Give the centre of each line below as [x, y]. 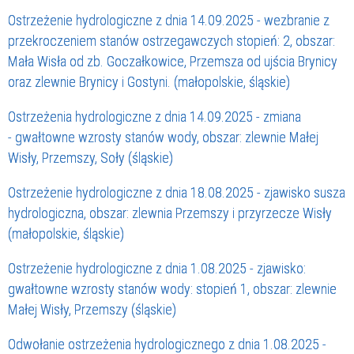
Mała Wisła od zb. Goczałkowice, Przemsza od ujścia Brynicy [173, 62]
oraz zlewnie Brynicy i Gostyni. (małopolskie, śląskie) [149, 82]
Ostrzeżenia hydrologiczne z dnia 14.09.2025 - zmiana [154, 117]
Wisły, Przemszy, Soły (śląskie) [90, 158]
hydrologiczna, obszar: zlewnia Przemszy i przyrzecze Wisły [170, 213]
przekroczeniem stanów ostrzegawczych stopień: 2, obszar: [171, 41]
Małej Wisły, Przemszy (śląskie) [92, 310]
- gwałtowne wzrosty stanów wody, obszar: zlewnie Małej [163, 137]
